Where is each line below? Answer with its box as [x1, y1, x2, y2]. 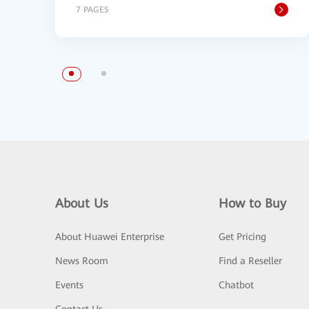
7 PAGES [76, 5, 108, 14]
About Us [55, 196, 108, 210]
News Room [55, 255, 108, 266]
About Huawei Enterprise [55, 231, 164, 242]
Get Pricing [218, 231, 266, 242]
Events [55, 279, 83, 290]
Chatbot [218, 279, 254, 290]
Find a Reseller [218, 255, 282, 266]
